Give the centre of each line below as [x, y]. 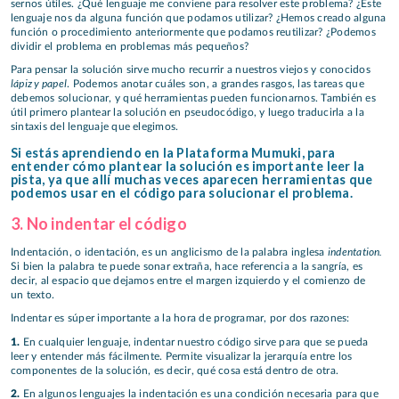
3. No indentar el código [99, 224]
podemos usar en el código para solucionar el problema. [182, 193]
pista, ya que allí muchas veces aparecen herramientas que [192, 180]
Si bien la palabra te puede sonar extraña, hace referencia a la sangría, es [187, 266]
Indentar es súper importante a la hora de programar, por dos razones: [180, 318]
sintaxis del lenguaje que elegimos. [95, 126]
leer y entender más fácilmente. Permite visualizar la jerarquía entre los [182, 356]
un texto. [33, 294]
